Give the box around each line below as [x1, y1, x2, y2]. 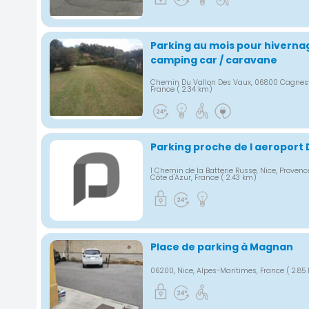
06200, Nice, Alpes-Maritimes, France [150, 265, 286, 276]
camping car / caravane [150, 53, 277, 68]
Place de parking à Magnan [150, 240, 293, 255]
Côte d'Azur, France [150, 172, 221, 183]
